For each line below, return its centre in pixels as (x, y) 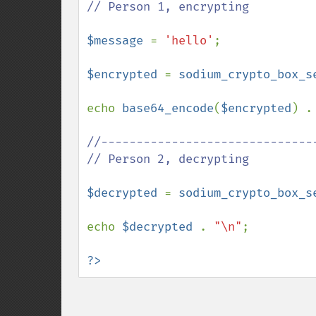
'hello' (189, 41)
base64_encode (168, 108)
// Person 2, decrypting (168, 159)
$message (119, 41)
